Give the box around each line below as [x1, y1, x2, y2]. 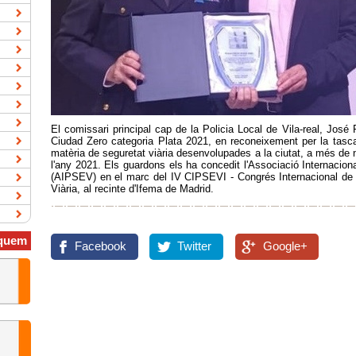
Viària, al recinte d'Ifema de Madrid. [51, 182, 214, 195]
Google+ [262, 239, 308, 253]
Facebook [75, 239, 126, 253]
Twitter [177, 239, 212, 253]
